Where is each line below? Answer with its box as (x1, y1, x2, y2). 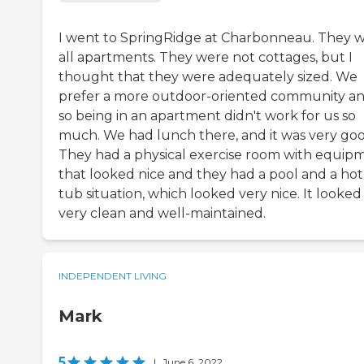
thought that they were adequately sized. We (58, 69, 357, 85)
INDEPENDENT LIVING (58, 270, 167, 283)
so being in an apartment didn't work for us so (58, 108, 356, 124)
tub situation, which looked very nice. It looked (58, 186, 362, 202)
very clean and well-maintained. (58, 206, 266, 222)
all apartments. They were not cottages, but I (58, 50, 353, 66)
